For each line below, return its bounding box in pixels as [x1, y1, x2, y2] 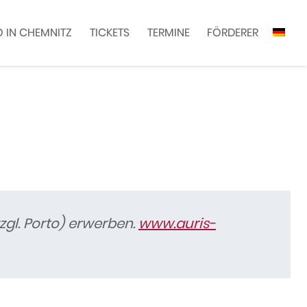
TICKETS [90, 25, 130, 40]
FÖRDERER [207, 25, 259, 40]
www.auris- [138, 214, 216, 234]
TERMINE [147, 25, 190, 40]
